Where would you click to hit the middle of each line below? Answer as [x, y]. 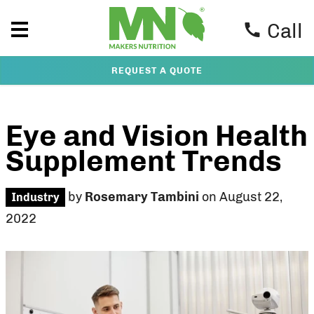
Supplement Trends [144, 161]
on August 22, [241, 197]
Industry [35, 197]
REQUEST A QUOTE [157, 70]
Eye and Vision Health [157, 136]
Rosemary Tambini [142, 197]
